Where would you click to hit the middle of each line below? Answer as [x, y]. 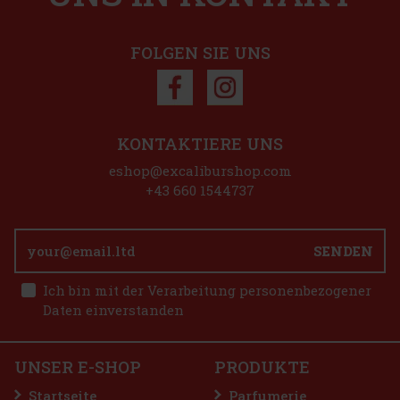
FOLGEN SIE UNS [200, 52]
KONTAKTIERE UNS [200, 143]
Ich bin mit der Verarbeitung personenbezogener [207, 290]
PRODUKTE [262, 367]
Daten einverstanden [113, 309]
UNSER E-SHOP [78, 367]
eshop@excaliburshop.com [200, 170]
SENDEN [343, 250]
